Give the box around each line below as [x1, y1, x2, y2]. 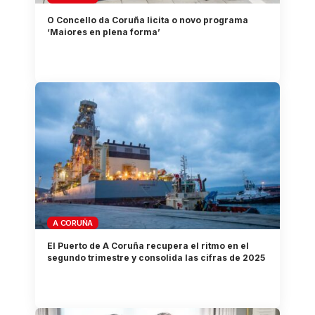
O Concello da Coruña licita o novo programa [47, 14, 249, 25]
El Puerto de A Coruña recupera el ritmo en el [47, 240, 250, 252]
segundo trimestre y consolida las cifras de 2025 [47, 252, 266, 264]
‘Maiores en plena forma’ [47, 26, 161, 37]
